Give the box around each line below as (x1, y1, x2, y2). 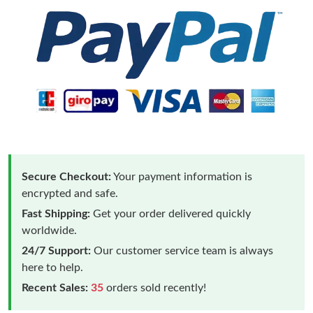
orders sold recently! (103, 282, 206, 294)
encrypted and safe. (22, 188, 118, 200)
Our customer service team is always (91, 245, 273, 257)
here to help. (22, 262, 83, 274)
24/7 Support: (22, 245, 91, 257)
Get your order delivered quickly (90, 208, 251, 220)
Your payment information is (111, 171, 252, 183)
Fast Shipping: (22, 208, 90, 220)
